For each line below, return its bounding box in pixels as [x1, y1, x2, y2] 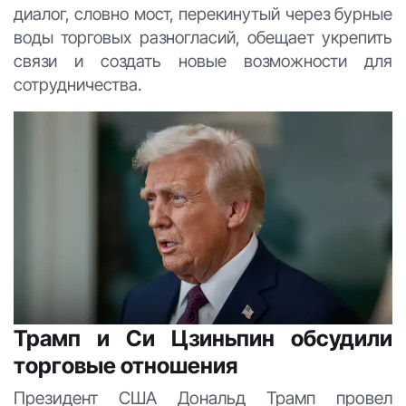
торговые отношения [14, 351, 237, 379]
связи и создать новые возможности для [14, 50, 392, 72]
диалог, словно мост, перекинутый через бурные [14, 3, 392, 24]
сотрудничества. [14, 73, 141, 95]
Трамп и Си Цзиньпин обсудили [14, 324, 392, 352]
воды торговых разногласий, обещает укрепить [14, 26, 392, 48]
